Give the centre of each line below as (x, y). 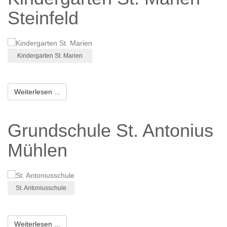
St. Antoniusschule (41, 188)
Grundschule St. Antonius (110, 131)
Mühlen (37, 150)
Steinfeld (43, 18)
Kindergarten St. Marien (50, 56)
